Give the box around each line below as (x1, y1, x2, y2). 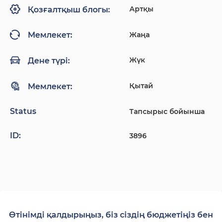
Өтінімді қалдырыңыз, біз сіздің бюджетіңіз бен (9, 210, 213, 220)
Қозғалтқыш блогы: (28, 4, 110, 14)
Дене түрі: (28, 55, 70, 65)
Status (10, 106, 36, 116)
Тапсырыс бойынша (129, 107, 205, 116)
